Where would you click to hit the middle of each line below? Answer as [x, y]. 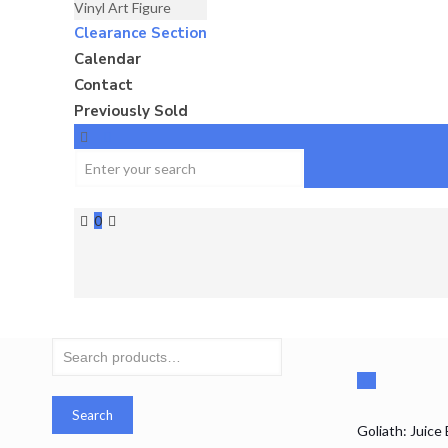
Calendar [108, 59]
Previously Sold [131, 111]
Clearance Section [141, 33]
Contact [104, 85]
